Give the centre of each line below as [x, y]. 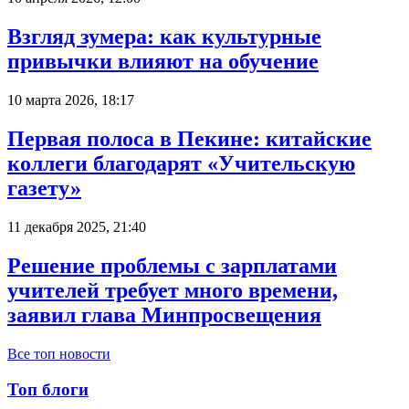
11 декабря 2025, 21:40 [77, 227]
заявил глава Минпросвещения [164, 315]
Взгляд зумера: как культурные [164, 37]
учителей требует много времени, [173, 290]
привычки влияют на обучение [163, 62]
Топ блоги [48, 389]
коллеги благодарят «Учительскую [181, 164]
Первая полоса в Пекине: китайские [189, 139]
